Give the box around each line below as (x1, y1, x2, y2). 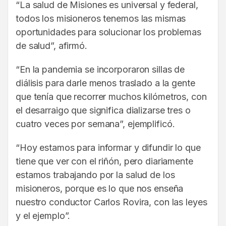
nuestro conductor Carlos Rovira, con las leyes (16, 196, 207, 207)
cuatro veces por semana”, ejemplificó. (16, 118, 175, 129)
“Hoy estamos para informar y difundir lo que (16, 142, 201, 153)
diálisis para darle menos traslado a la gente (16, 77, 195, 88)
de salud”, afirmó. (16, 40, 87, 51)
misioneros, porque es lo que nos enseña (16, 183, 184, 194)
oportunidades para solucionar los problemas (16, 26, 201, 37)
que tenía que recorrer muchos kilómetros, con (16, 91, 207, 102)
